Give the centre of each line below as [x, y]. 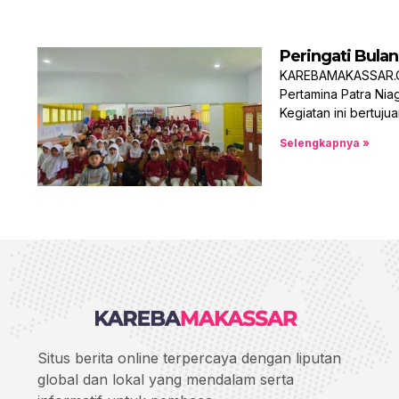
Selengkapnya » [325, 143]
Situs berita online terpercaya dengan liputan [189, 358]
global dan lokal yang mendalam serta [166, 379]
